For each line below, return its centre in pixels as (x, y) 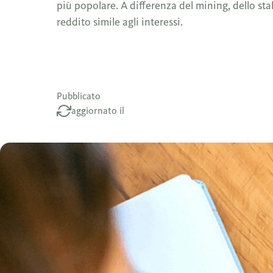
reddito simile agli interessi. (120, 22)
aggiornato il (98, 111)
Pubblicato (79, 96)
